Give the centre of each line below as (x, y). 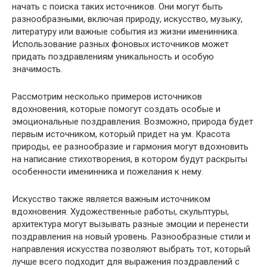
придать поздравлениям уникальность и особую (113, 56)
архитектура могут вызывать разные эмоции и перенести (130, 224)
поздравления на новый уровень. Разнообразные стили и (131, 236)
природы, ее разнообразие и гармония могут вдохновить (130, 146)
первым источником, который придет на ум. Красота (121, 134)
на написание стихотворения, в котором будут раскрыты (130, 159)
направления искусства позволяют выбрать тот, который (131, 249)
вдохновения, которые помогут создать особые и (116, 109)
